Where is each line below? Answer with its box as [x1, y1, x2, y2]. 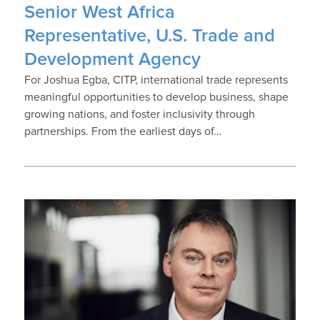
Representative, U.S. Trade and [24, 26, 275, 45]
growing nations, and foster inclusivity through [24, 108, 255, 120]
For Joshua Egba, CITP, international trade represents [24, 74, 288, 86]
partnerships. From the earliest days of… [24, 125, 221, 137]
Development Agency [24, 50, 201, 69]
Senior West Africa [24, 3, 175, 21]
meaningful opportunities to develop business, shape [24, 91, 289, 103]
